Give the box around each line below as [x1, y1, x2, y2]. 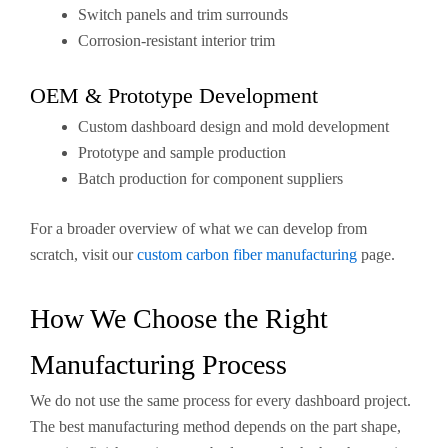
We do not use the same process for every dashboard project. [30, 392, 411, 409]
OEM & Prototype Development [30, 83, 318, 108]
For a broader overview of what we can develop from [30, 220, 367, 237]
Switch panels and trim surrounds [78, 6, 288, 23]
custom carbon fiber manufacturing [137, 246, 357, 263]
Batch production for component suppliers [78, 170, 343, 187]
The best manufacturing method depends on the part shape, [30, 418, 401, 435]
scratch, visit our [30, 246, 137, 263]
